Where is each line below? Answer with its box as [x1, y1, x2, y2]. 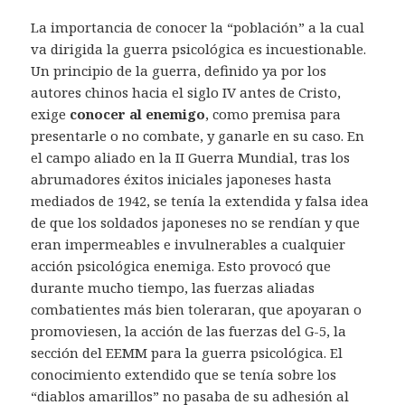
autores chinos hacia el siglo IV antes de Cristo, [31, 83, 342, 102]
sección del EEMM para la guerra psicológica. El [31, 344, 344, 363]
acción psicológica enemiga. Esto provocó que [31, 257, 332, 276]
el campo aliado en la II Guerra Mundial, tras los [31, 148, 351, 167]
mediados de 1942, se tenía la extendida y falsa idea [31, 192, 370, 211]
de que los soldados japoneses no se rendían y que [31, 213, 361, 232]
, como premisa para [205, 105, 342, 124]
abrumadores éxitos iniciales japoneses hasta [31, 170, 333, 189]
